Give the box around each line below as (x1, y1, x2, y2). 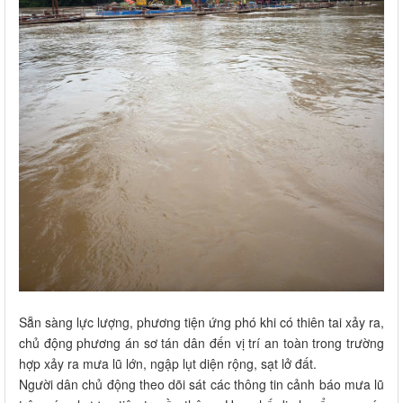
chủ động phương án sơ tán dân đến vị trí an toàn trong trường (19, 333, 384, 352)
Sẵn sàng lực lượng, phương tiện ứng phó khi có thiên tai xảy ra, (19, 312, 384, 331)
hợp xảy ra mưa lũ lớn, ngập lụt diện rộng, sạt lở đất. (19, 354, 317, 372)
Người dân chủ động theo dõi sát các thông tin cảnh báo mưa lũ (19, 374, 384, 393)
